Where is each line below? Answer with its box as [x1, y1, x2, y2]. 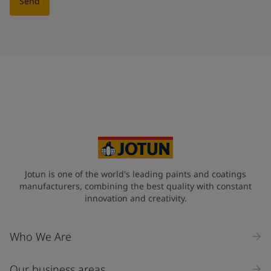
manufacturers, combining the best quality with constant [19, 180, 252, 192]
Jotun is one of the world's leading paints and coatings [25, 168, 246, 180]
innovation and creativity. [84, 192, 187, 204]
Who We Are [10, 229, 71, 244]
